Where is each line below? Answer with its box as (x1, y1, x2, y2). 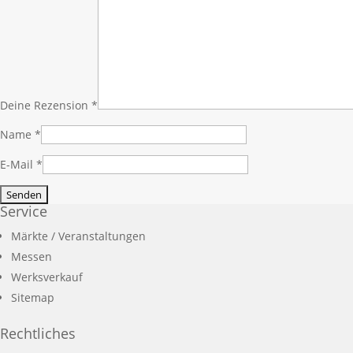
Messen (11, 248, 52, 264)
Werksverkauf (11, 269, 83, 284)
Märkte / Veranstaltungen (11, 228, 146, 243)
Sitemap (11, 289, 54, 305)
